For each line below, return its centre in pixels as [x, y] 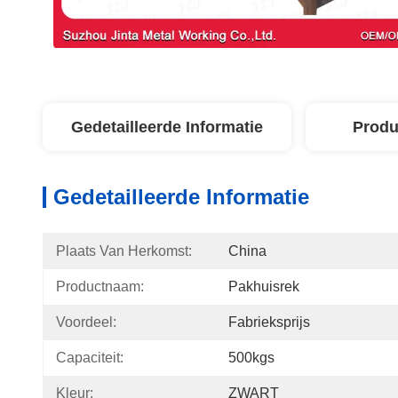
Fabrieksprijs [269, 322]
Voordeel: [86, 322]
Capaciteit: [90, 358]
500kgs [251, 358]
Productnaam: [100, 287]
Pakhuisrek [264, 287]
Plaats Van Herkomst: [124, 251]
